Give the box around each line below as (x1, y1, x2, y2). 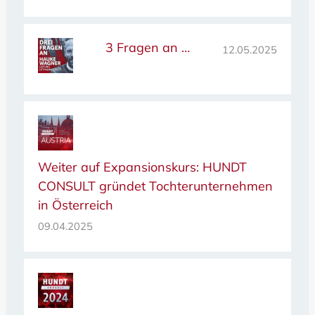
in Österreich (37, 197, 113, 214)
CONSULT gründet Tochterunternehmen (37, 178, 273, 195)
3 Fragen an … (105, 39, 190, 56)
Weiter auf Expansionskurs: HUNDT (37, 159, 247, 176)
